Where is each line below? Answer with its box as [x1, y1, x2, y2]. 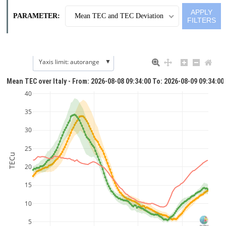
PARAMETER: [13, 12, 60, 20]
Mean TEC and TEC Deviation [75, 12, 163, 20]
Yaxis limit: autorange [39, 57, 99, 66]
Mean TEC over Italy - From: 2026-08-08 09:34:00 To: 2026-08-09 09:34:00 [7, 77, 224, 85]
